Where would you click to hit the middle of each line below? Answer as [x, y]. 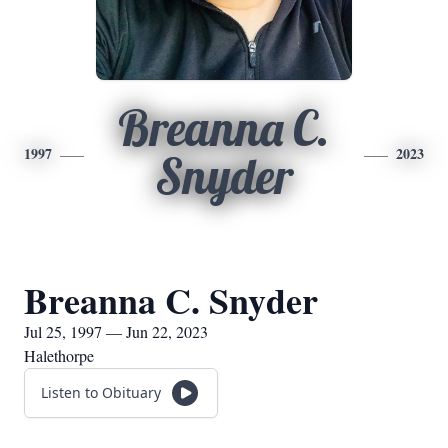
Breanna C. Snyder [171, 300]
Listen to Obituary [101, 392]
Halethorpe [59, 355]
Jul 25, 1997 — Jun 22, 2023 [116, 331]
